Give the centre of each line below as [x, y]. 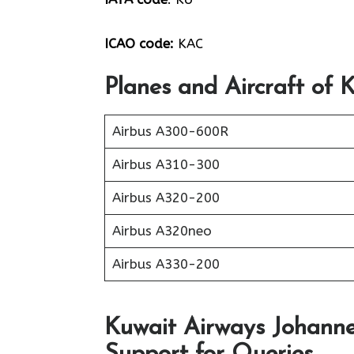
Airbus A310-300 [166, 164]
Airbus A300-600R [170, 131]
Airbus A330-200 [166, 264]
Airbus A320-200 [166, 198]
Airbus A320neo [162, 231]
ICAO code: [139, 43]
